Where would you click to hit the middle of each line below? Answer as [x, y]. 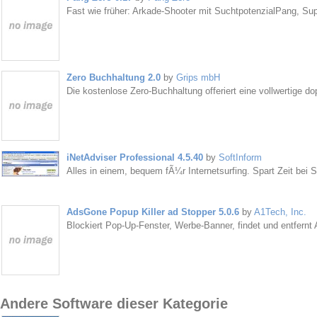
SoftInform [240, 157]
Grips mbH [198, 77]
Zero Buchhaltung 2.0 [113, 77]
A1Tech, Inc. [280, 212]
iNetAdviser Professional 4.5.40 [134, 157]
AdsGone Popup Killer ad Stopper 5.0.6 [152, 212]
